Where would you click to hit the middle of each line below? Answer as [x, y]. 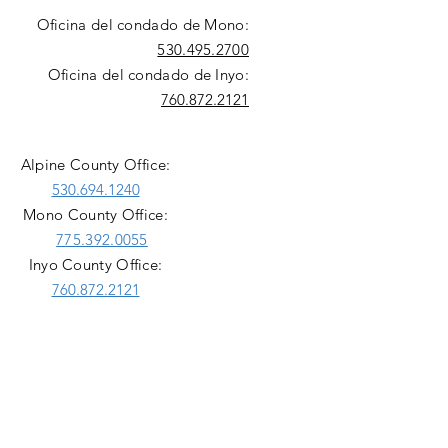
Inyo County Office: [95, 264]
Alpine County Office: [95, 164]
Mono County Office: [95, 214]
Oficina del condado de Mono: [142, 24]
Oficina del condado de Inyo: [148, 74]
